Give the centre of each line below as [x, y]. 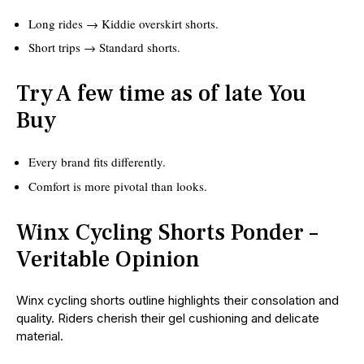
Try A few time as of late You [161, 94]
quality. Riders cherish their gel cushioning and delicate [168, 318]
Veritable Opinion [108, 259]
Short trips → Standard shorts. [104, 48]
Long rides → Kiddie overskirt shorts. [123, 23]
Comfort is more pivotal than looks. [118, 186]
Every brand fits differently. [97, 162]
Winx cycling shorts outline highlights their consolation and [178, 300]
